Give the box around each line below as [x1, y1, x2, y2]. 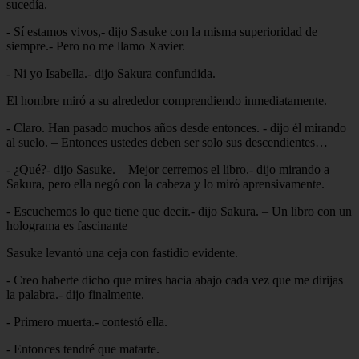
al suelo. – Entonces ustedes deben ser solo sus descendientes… [6, 135, 328, 149]
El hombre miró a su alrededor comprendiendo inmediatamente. [6, 93, 327, 107]
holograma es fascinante [6, 218, 127, 232]
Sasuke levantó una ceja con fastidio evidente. [6, 245, 238, 260]
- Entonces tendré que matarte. [6, 341, 159, 356]
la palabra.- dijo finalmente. [6, 287, 144, 301]
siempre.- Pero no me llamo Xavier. [6, 38, 185, 53]
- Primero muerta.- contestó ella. [6, 314, 167, 329]
